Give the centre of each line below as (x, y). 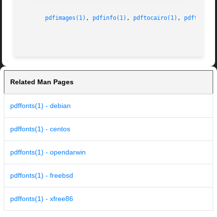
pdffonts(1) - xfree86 (42, 199)
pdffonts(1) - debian (40, 106)
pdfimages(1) (66, 18)
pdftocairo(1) (155, 18)
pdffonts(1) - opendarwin (48, 152)
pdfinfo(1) (110, 18)
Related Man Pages (42, 82)
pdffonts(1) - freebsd (42, 176)
